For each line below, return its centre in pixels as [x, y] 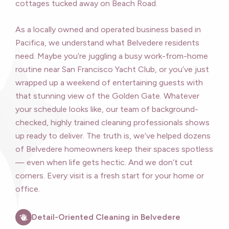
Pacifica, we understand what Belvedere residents [107, 43]
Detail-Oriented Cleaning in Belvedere [106, 217]
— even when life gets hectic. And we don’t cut [104, 163]
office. [28, 189]
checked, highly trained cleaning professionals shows [112, 123]
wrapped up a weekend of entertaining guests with [109, 83]
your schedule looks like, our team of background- [107, 109]
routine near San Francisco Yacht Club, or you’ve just [112, 70]
